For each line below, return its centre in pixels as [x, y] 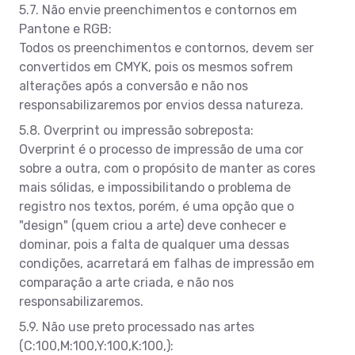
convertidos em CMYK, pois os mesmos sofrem [156, 67]
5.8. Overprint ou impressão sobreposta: [136, 130]
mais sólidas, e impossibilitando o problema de [155, 187]
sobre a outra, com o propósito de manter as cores [167, 168]
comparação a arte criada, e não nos [126, 282]
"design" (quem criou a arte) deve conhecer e [153, 225]
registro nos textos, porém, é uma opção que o [157, 206]
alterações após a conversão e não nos [134, 86]
